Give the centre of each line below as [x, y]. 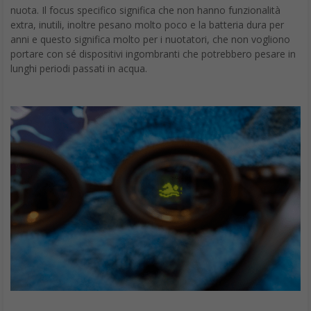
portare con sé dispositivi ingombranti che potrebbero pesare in [153, 53]
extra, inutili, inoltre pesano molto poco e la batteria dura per [147, 24]
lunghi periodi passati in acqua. [79, 68]
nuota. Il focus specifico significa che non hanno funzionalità [145, 10]
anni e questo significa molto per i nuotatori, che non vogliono [150, 39]
